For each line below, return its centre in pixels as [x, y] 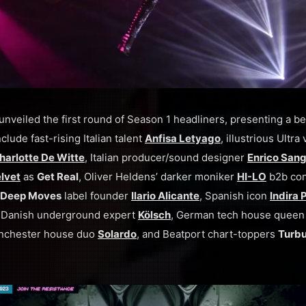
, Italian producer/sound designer [166, 157]
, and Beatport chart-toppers [207, 234]
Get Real [58, 177]
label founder [96, 196]
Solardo [117, 234]
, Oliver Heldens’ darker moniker [158, 177]
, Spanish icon [235, 196]
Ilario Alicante [165, 196]
